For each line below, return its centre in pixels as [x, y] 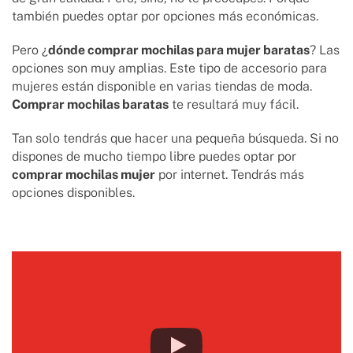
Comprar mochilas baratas [90, 105]
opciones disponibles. [75, 193]
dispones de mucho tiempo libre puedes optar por [154, 157]
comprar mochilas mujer [84, 175]
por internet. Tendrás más [230, 175]
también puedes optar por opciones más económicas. [167, 17]
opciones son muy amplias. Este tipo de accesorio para [169, 69]
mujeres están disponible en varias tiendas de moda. [162, 87]
